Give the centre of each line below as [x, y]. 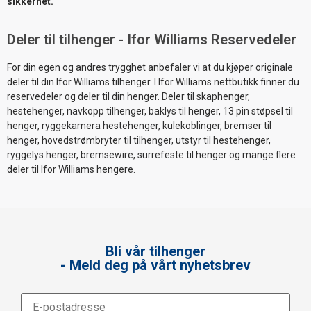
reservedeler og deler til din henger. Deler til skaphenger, [128, 97]
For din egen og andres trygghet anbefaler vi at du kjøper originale [150, 68]
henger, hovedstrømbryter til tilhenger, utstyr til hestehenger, [139, 141]
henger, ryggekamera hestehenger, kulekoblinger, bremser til [139, 126]
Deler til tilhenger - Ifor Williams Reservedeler [152, 40]
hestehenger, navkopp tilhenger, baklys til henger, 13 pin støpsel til [150, 111]
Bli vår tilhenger [155, 251]
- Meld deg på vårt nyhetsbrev [155, 265]
